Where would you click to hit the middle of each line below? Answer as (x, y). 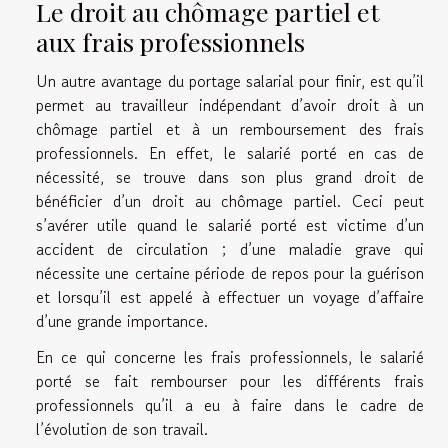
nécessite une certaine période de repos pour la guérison (230, 273)
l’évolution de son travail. (122, 429)
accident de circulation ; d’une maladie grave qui (230, 249)
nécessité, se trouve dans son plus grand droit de (230, 177)
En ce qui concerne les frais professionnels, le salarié (230, 357)
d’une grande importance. (124, 321)
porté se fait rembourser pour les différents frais (230, 381)
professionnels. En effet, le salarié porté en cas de (230, 153)
